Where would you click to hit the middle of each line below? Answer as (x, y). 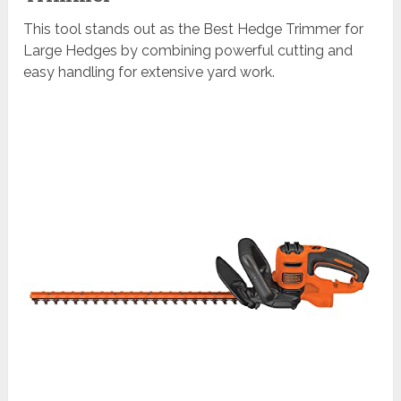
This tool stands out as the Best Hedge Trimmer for (194, 30)
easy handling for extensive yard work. (149, 73)
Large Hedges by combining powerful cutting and (188, 51)
